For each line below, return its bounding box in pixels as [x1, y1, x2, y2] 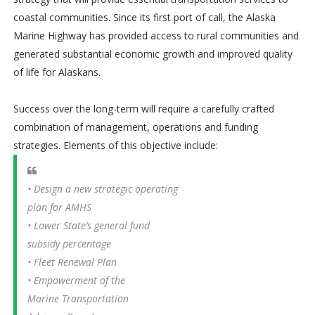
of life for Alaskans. [13, 65, 101, 79]
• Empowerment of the [27, 273, 125, 287]
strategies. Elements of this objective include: [13, 138, 218, 152]
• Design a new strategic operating [27, 181, 178, 195]
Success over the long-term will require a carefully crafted [13, 101, 274, 115]
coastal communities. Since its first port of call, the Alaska [13, 10, 276, 24]
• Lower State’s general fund [27, 218, 150, 232]
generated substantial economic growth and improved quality [13, 46, 292, 60]
